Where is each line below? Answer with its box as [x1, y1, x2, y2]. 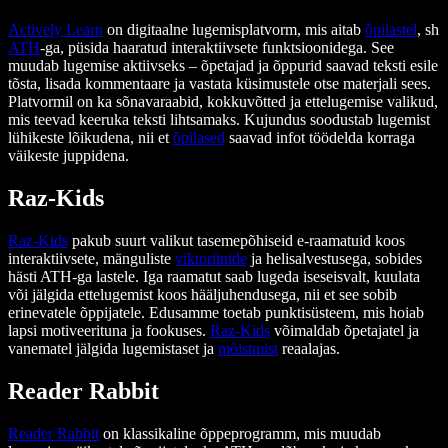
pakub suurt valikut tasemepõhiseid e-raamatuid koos [68, 232, 405, 250]
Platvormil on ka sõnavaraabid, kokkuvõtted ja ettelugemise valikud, [8, 93, 438, 111]
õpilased [173, 129, 225, 147]
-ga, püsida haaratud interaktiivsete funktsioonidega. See [40, 39, 394, 57]
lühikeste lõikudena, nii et [8, 129, 173, 147]
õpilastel [365, 21, 417, 39]
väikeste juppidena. [8, 147, 129, 165]
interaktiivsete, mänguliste [8, 250, 175, 268]
